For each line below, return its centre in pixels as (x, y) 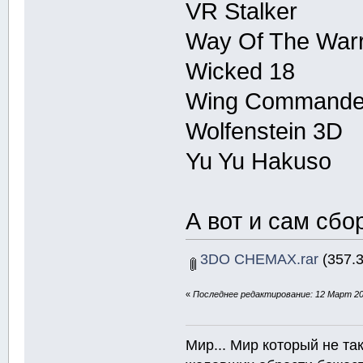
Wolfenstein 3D (265, 131)
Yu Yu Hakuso (259, 161)
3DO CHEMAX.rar (257, 258)
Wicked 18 (241, 71)
